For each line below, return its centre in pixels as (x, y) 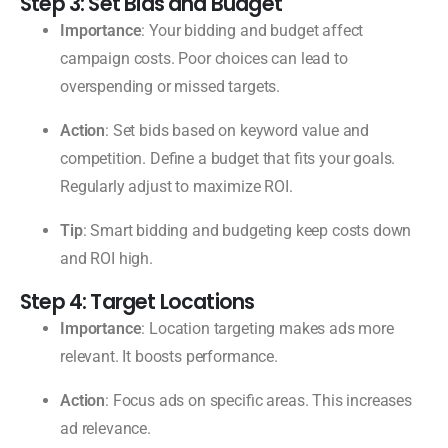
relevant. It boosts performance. (169, 356)
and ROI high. (106, 258)
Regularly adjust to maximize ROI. (176, 186)
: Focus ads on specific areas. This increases (259, 400)
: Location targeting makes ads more (267, 328)
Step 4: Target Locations (137, 301)
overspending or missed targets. (170, 86)
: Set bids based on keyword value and (237, 130)
